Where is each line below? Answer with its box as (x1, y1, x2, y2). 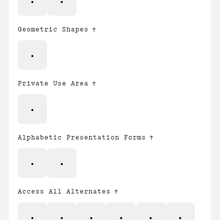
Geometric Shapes (18, 25, 88, 33)
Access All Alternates (18, 187, 110, 195)
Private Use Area (18, 79, 88, 87)
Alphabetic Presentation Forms (18, 133, 146, 141)
